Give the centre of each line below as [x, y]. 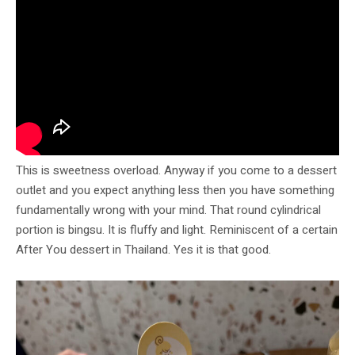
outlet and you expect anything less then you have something [175, 191]
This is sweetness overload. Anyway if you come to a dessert [176, 171]
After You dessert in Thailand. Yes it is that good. [143, 250]
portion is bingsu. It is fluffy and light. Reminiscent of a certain [177, 230]
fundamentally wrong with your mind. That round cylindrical [168, 210]
